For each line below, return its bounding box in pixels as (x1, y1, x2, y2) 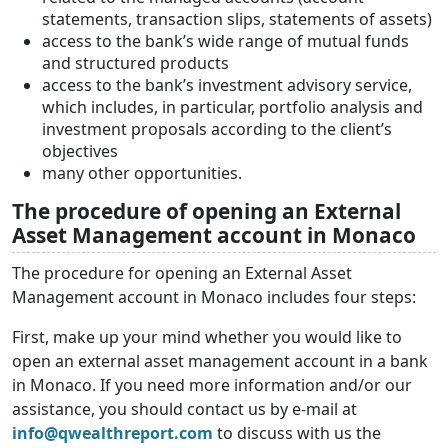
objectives (42, 140, 118, 163)
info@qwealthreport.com (12, 422, 213, 445)
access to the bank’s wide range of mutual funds (42, 30, 409, 53)
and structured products (42, 52, 229, 75)
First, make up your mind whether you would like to (12, 326, 402, 349)
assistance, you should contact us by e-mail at (12, 398, 357, 421)
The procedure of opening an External (12, 197, 401, 226)
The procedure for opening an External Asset (12, 262, 352, 285)
